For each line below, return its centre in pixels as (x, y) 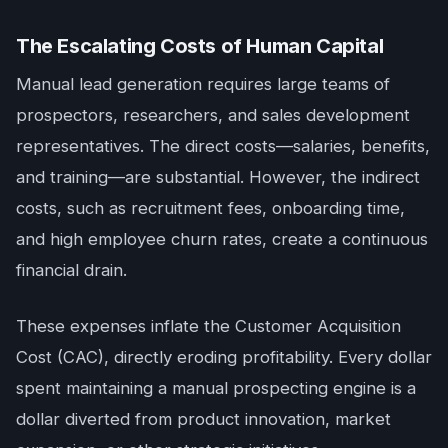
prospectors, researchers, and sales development (213, 114)
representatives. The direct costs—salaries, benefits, (223, 145)
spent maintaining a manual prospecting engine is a (216, 387)
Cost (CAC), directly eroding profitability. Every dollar (224, 356)
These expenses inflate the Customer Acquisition (208, 325)
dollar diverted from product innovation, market (203, 418)
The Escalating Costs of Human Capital (200, 45)
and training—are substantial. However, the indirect (218, 176)
